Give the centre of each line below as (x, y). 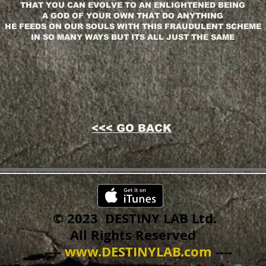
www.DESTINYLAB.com (138, 252)
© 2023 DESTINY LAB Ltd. (134, 218)
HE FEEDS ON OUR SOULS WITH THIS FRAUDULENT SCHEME (133, 27)
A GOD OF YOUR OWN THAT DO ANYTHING (133, 16)
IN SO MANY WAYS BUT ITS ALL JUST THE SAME (133, 37)
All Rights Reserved (134, 235)
